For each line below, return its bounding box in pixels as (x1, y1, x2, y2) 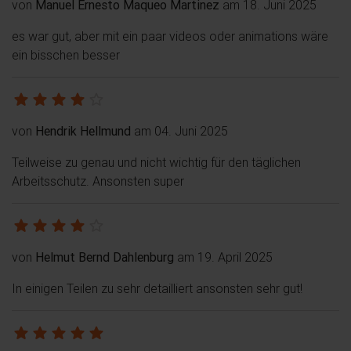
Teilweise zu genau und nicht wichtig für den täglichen (12, 154, 301, 170)
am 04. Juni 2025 (131, 122, 228, 139)
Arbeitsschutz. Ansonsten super (12, 172, 184, 189)
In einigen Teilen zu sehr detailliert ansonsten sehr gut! (12, 280, 302, 296)
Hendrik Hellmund (35, 122, 131, 139)
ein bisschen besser (12, 46, 120, 63)
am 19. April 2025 (174, 248, 273, 265)
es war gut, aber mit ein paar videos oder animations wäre (12, 27, 328, 44)
